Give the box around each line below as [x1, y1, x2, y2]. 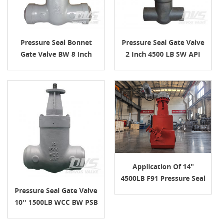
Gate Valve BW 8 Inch [20, 49, 92, 59]
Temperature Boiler [131, 197, 196, 206]
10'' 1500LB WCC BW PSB [14, 197, 98, 207]
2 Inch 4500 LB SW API [126, 49, 200, 59]
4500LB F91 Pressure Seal [121, 173, 205, 183]
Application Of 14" [132, 161, 194, 171]
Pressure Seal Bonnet [20, 37, 92, 47]
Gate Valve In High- [131, 185, 196, 195]
